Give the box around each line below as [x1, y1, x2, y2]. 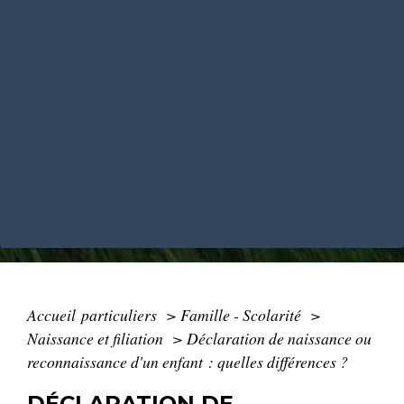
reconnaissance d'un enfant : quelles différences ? [27, 350, 348, 372]
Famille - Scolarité [180, 303, 305, 326]
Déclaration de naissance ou [187, 326, 372, 349]
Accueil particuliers [27, 303, 161, 326]
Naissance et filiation [27, 326, 167, 349]
